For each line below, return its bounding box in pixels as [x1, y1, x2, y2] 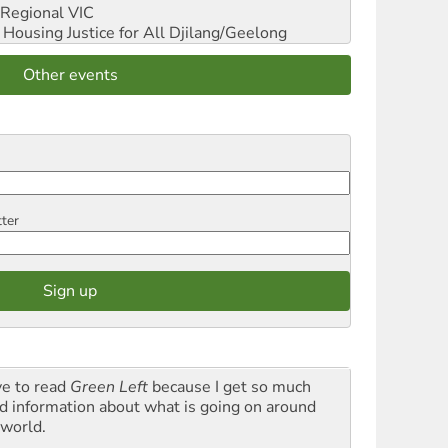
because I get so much [148, 375, 311, 398]
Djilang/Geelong [165, 21, 287, 44]
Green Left [70, 375, 148, 398]
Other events [22, 63, 118, 86]
